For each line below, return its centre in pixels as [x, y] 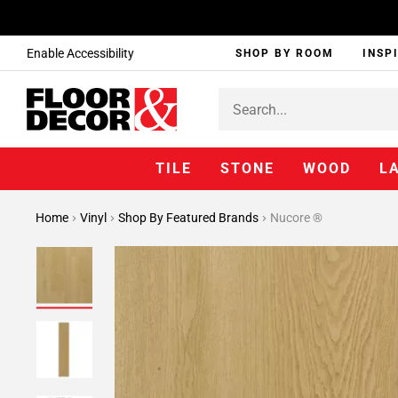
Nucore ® [296, 218]
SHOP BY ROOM [285, 53]
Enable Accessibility [80, 53]
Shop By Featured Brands [190, 218]
